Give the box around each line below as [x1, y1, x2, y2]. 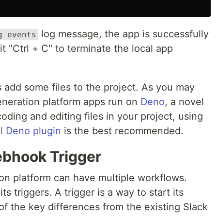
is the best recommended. [61, 125, 184, 137]
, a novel [165, 96, 204, 108]
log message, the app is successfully [38, 28, 209, 40]
